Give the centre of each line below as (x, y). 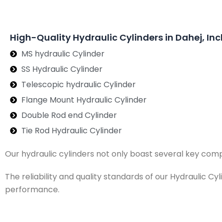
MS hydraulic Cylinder (63, 54)
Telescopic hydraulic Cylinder (78, 84)
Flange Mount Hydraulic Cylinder (84, 100)
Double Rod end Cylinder (69, 115)
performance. (32, 189)
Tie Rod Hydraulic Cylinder (71, 130)
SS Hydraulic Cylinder (62, 69)
